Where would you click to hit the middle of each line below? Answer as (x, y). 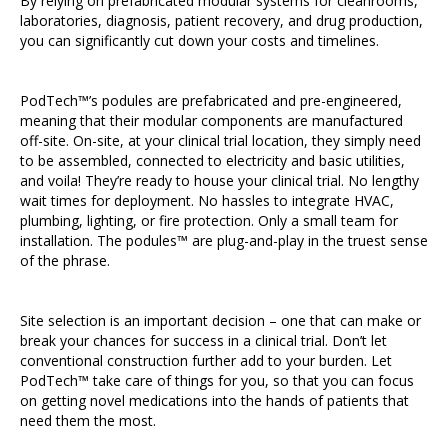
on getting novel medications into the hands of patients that (214, 400)
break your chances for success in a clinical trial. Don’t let (203, 340)
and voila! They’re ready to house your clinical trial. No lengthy (219, 180)
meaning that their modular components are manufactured (211, 120)
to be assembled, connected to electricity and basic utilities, (212, 160)
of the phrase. (65, 260)
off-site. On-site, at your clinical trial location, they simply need (220, 140)
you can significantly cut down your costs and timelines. (199, 40)
